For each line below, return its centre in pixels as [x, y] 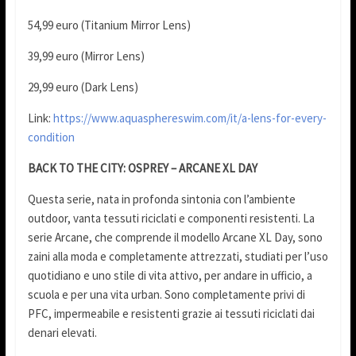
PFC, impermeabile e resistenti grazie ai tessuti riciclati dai [171, 314]
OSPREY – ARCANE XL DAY [192, 168]
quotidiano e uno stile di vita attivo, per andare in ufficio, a [170, 276]
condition [51, 137]
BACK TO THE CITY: [76, 168]
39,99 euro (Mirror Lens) [86, 56]
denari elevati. [62, 333]
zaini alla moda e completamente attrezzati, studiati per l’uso [178, 257]
